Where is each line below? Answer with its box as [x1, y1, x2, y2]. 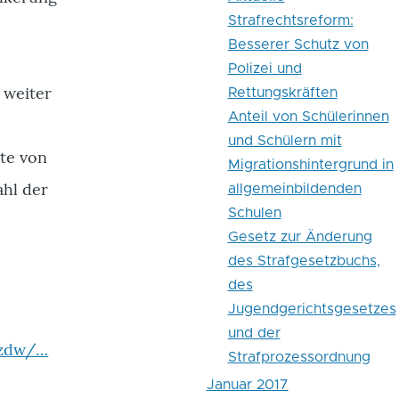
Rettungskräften [227, 85, 338, 101]
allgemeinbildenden [227, 182, 362, 197]
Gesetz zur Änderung [227, 230, 372, 245]
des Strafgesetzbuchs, [227, 254, 380, 269]
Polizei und [227, 61, 302, 77]
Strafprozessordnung [227, 350, 370, 365]
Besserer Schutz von [227, 37, 369, 53]
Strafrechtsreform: [227, 13, 354, 28]
